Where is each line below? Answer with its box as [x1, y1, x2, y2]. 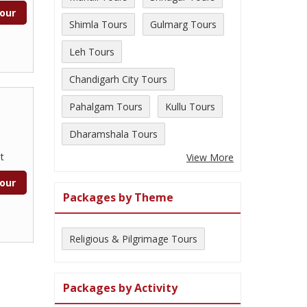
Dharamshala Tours [69, 127, 158, 140]
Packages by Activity [63, 280, 177, 295]
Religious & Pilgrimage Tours [69, 232, 197, 245]
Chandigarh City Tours [69, 73, 167, 86]
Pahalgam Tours [69, 100, 143, 113]
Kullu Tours [165, 100, 215, 113]
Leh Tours [69, 45, 114, 58]
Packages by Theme [63, 190, 173, 205]
